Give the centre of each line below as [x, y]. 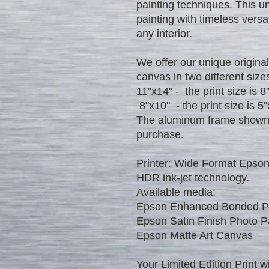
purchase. [160, 134]
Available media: [176, 192]
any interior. [164, 33]
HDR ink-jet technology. [193, 177]
